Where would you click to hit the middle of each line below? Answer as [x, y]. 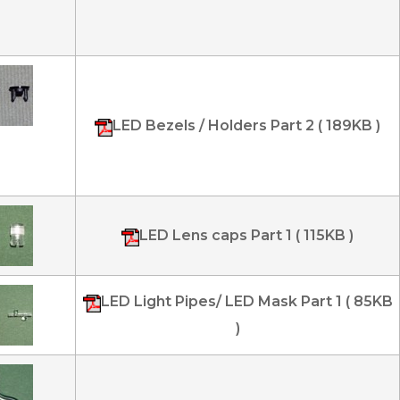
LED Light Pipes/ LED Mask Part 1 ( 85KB [246, 301]
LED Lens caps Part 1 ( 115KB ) [246, 235]
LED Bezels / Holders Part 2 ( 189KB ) [246, 125]
